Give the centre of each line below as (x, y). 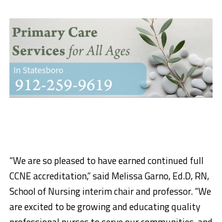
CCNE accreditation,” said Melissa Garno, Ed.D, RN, (109, 176)
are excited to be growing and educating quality (105, 206)
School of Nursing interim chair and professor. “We (110, 191)
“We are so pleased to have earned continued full (106, 160)
